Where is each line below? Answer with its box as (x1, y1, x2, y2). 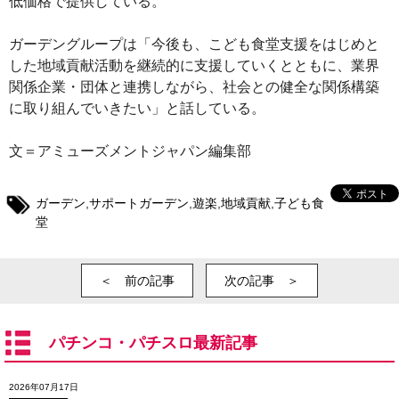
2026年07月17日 (9, 382, 78, 393)
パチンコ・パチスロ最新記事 (49, 334, 257, 353)
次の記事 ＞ (224, 273, 299, 289)
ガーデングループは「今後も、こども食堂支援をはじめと (9, 37, 379, 53)
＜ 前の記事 (100, 273, 175, 289)
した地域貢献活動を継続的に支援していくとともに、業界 (9, 58, 379, 74)
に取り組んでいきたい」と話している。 (9, 101, 265, 117)
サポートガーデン (89, 196, 189, 211)
